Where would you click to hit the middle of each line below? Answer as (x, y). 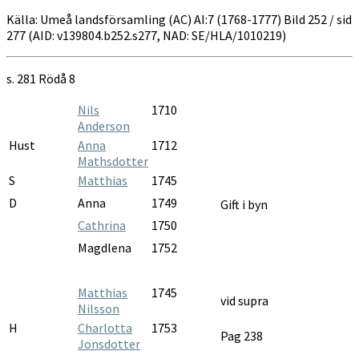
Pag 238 (242, 335)
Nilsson (99, 308)
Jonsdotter (109, 343)
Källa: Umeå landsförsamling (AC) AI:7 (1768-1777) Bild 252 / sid (179, 19)
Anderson (104, 125)
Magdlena (105, 247)
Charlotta (105, 327)
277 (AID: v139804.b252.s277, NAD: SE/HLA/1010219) (146, 35)
